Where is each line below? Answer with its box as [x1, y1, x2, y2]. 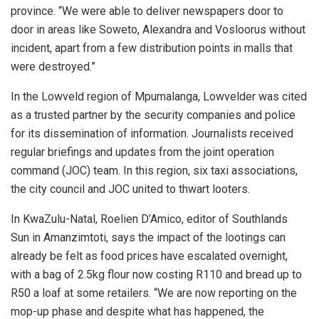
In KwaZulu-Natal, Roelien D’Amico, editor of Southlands [11, 212, 288, 226]
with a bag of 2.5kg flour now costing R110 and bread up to [11, 268, 302, 282]
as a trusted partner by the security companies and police [11, 108, 296, 122]
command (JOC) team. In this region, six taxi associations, [11, 164, 298, 178]
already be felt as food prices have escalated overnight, [11, 249, 288, 263]
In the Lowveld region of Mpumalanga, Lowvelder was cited [11, 90, 307, 104]
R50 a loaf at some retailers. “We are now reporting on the [11, 286, 297, 300]
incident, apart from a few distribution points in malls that [11, 41, 293, 56]
